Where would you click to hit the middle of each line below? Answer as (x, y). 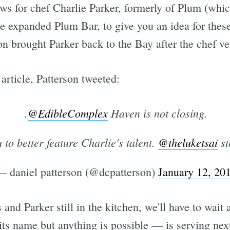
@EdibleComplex (68, 113)
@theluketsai (188, 142)
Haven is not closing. (157, 113)
